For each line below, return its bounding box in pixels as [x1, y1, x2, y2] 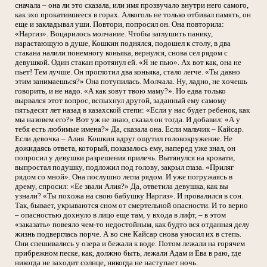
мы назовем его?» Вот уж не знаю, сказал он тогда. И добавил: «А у [15, 115, 240, 125]
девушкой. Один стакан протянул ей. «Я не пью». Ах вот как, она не [15, 58, 241, 67]
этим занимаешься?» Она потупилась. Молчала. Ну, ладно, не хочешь [15, 77, 247, 86]
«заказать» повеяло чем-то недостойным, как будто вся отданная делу [15, 220, 250, 229]
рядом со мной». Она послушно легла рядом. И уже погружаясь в [15, 172, 232, 182]
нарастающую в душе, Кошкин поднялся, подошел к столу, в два [15, 39, 231, 48]
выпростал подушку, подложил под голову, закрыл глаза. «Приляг [15, 163, 234, 172]
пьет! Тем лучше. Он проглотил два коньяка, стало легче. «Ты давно [15, 67, 240, 77]
